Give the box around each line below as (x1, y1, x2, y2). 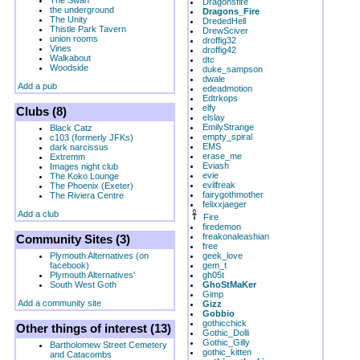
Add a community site (18, 298, 101, 308)
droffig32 (202, 35, 236, 45)
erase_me (202, 151, 242, 161)
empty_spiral (202, 132, 252, 141)
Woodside (50, 63, 88, 72)
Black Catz (50, 123, 92, 133)
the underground (50, 5, 114, 14)
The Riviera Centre (50, 190, 124, 200)
